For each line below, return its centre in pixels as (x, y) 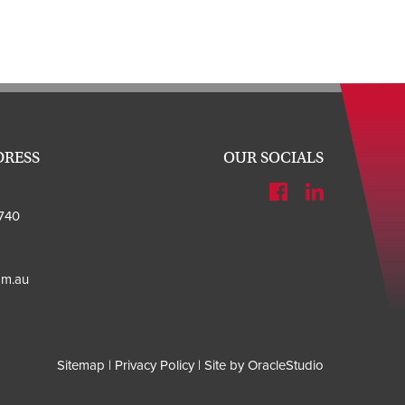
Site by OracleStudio (264, 365)
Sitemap (81, 365)
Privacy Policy (155, 365)
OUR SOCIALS (273, 157)
